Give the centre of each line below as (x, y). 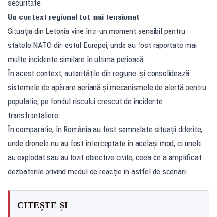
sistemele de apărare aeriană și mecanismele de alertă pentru (107, 87)
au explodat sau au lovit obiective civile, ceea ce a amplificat (105, 157)
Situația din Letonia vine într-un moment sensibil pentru (96, 31)
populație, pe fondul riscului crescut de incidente (85, 101)
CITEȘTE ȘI (43, 205)
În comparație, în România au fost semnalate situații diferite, (105, 129)
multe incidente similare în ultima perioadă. (77, 59)
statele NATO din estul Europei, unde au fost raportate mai (102, 45)
